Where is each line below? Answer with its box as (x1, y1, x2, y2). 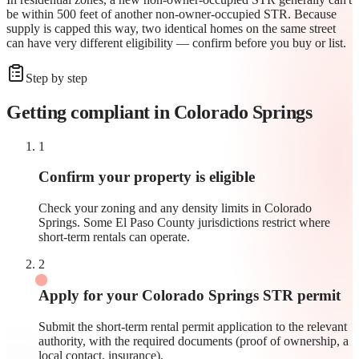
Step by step (26, 71, 87, 85)
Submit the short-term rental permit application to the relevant (38, 319, 347, 333)
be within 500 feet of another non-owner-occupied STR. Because (6, 6, 337, 21)
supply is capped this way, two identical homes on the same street (6, 21, 336, 35)
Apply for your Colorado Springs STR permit (38, 286, 341, 304)
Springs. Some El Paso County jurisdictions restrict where (38, 216, 330, 230)
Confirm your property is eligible (38, 168, 255, 186)
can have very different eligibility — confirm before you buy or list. (6, 35, 346, 50)
